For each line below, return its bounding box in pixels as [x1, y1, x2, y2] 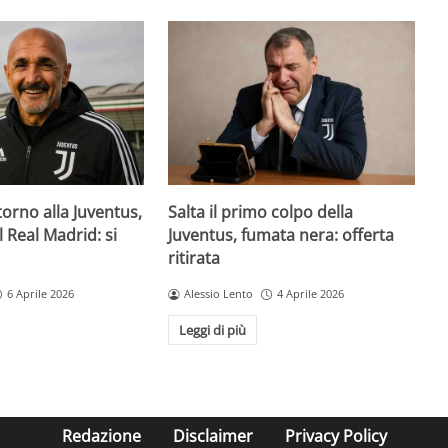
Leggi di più [179, 321, 246, 339]
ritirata [168, 247, 221, 270]
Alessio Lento [184, 286, 254, 302]
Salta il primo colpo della [168, 201, 354, 224]
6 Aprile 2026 [6, 286, 74, 302]
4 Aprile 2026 [277, 286, 344, 302]
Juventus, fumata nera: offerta [168, 224, 395, 247]
